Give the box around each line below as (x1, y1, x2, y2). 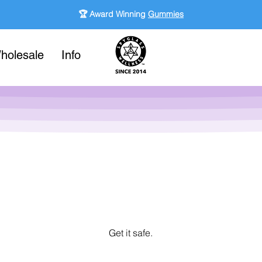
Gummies (148, 9, 184, 19)
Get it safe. (108, 226, 153, 239)
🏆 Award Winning (78, 9, 148, 19)
